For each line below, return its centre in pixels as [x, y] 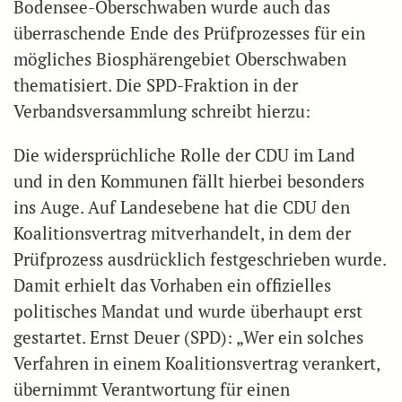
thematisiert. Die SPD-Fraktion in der [156, 85]
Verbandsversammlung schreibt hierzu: [162, 111]
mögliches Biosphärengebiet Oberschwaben [180, 59]
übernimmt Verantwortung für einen [152, 389]
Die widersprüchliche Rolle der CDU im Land [184, 155]
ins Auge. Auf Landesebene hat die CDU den [182, 207]
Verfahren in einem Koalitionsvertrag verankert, [197, 363]
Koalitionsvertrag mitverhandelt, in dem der [182, 233]
